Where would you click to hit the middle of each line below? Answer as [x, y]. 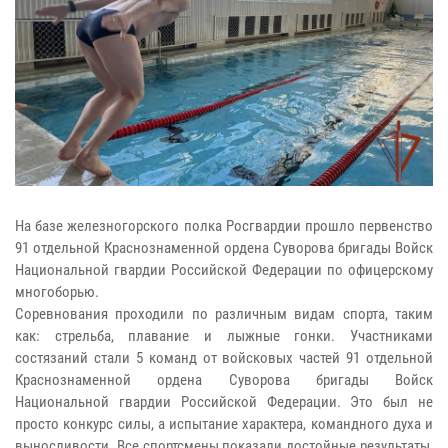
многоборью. [57, 292]
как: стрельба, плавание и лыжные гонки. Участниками [224, 336]
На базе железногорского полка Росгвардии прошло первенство [224, 226]
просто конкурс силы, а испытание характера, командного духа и [224, 424]
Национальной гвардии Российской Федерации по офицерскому [224, 270]
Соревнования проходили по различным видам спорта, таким [224, 314]
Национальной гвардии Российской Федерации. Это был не [224, 402]
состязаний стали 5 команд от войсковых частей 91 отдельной [224, 358]
